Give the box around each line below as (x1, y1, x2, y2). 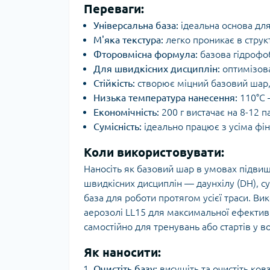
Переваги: (84, 2, 144, 16)
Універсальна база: (93, 20, 178, 31)
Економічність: (93, 107, 159, 118)
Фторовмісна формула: (93, 49, 198, 60)
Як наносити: (84, 245, 161, 259)
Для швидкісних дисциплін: (93, 63, 220, 74)
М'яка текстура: (93, 34, 163, 45)
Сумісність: (93, 121, 142, 132)
